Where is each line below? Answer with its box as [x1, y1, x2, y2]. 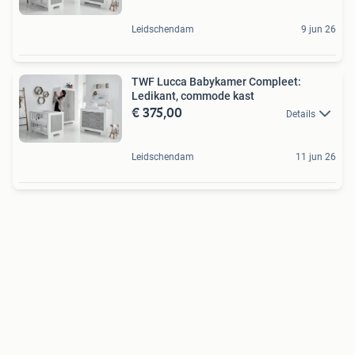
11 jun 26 [296, 151, 336, 163]
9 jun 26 [301, 23, 336, 35]
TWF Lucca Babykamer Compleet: [132, 74, 301, 88]
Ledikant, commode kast [132, 89, 254, 102]
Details [286, 108, 315, 120]
